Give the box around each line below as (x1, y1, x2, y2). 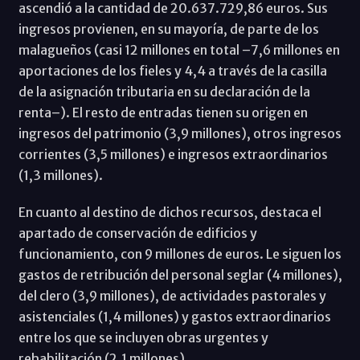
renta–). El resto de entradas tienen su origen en (18, 104, 308, 121)
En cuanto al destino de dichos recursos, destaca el (18, 204, 321, 221)
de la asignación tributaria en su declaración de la (18, 84, 310, 100)
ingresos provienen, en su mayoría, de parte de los (18, 21, 319, 38)
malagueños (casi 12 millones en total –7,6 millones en (18, 42, 340, 59)
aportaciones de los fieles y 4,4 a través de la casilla (18, 63, 327, 80)
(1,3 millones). (18, 167, 103, 184)
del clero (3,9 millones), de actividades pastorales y (18, 288, 326, 305)
